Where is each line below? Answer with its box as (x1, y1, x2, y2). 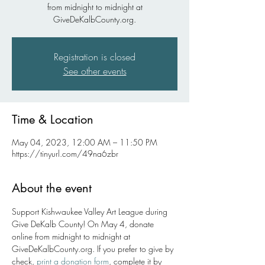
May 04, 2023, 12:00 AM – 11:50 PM (12, 137, 157, 148)
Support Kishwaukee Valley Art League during (12, 206, 170, 217)
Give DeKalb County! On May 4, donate (12, 218, 156, 230)
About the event (12, 180, 92, 196)
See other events (63, 64, 127, 77)
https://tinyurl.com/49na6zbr (12, 148, 118, 159)
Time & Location (12, 112, 93, 127)
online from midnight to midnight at (12, 231, 132, 242)
